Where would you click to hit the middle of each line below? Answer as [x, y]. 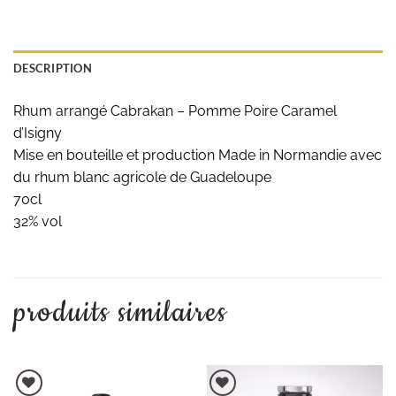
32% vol [38, 221]
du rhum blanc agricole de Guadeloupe [142, 177]
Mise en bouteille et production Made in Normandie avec [198, 155]
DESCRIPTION [53, 68]
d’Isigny [38, 133]
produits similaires [120, 312]
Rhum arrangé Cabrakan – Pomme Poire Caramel [175, 110]
